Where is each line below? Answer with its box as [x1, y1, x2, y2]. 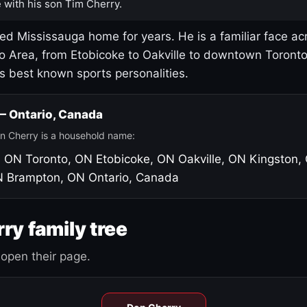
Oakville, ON [178, 151, 246, 166]
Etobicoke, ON [96, 151, 175, 166]
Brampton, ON [7, 170, 85, 184]
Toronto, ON [25, 151, 93, 166]
